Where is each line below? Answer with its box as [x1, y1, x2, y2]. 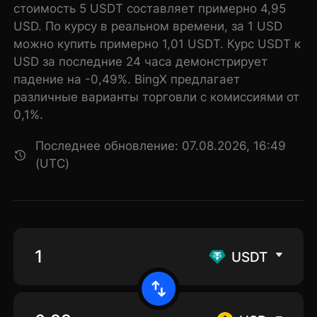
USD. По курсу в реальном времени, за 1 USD [13, 19, 283, 34]
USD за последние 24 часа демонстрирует [13, 54, 268, 69]
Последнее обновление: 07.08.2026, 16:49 [35, 139, 287, 154]
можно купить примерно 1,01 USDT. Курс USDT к [13, 37, 301, 52]
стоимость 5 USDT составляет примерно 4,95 [13, 1, 287, 16]
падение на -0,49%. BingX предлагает [13, 72, 241, 87]
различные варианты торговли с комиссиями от [13, 90, 300, 105]
